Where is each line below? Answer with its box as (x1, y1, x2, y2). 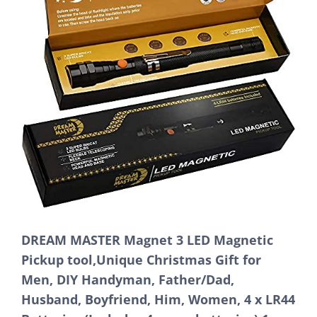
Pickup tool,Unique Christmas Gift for (21, 250, 261, 268)
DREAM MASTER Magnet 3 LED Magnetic (21, 231, 273, 248)
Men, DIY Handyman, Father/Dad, (21, 270, 234, 288)
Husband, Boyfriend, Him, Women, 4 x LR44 (21, 290, 295, 308)
